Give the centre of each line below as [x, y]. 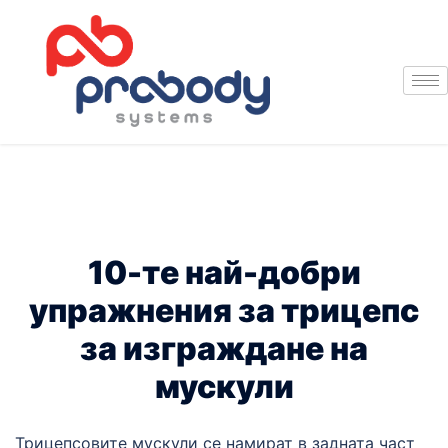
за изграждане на [224, 348]
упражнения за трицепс [224, 310]
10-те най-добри [224, 272]
